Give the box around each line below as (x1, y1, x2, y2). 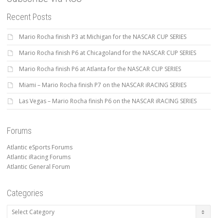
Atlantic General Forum (7, 163, 70, 171)
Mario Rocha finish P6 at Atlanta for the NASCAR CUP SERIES (19, 65, 181, 73)
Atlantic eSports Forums (7, 143, 73, 152)
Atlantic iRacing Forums (7, 153, 71, 162)
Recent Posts (7, 12, 52, 22)
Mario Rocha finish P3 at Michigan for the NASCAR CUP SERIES (19, 33, 186, 41)
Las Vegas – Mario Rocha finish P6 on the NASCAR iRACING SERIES (19, 97, 197, 106)
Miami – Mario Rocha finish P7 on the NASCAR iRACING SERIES (19, 81, 186, 90)
